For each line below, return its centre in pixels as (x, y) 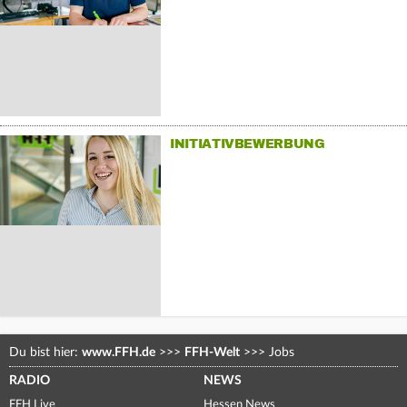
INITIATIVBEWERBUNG (247, 144)
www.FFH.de (119, 352)
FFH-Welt (212, 352)
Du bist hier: (45, 352)
